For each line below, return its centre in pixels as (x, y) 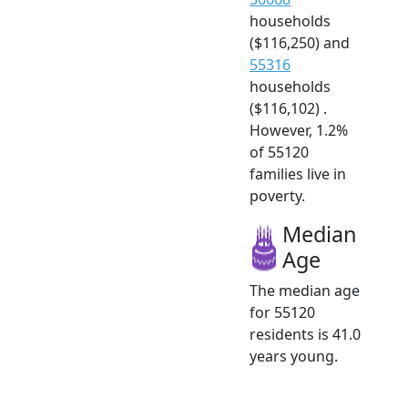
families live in (298, 174)
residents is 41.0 (305, 335)
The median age (305, 291)
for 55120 (282, 313)
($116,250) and (300, 43)
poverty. (277, 196)
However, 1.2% (299, 131)
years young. (294, 357)
